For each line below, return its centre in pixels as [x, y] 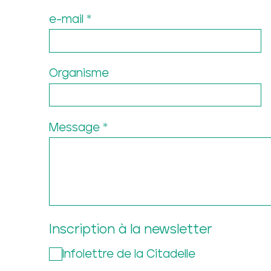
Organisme [79, 74]
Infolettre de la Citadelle [129, 254]
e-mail [66, 19]
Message [74, 128]
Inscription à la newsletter [130, 230]
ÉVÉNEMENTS [145, 178]
